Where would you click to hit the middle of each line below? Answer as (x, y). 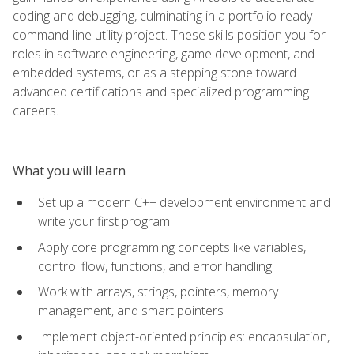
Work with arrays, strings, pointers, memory (158, 292)
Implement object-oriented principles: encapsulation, (184, 336)
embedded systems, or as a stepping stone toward (154, 72)
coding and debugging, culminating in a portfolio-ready (162, 15)
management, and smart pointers (131, 311)
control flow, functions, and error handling (155, 266)
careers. (36, 110)
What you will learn (69, 170)
